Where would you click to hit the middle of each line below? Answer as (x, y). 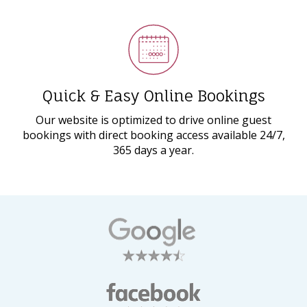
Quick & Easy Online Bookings (153, 95)
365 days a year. (153, 150)
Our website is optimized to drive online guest (153, 120)
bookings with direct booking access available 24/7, (153, 135)
